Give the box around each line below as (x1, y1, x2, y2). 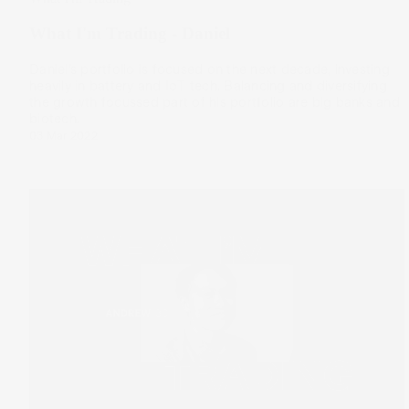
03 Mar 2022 (29, 129, 98, 142)
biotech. (29, 110, 79, 126)
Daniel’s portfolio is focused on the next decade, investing (29, 61, 390, 77)
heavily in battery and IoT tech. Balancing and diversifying (29, 78, 387, 93)
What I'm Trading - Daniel (29, 23, 230, 43)
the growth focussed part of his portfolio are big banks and (29, 94, 400, 110)
